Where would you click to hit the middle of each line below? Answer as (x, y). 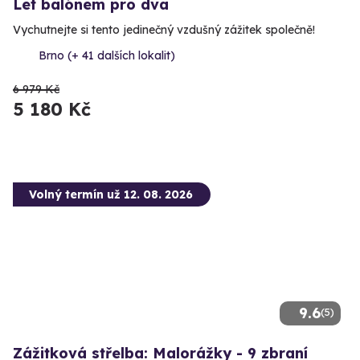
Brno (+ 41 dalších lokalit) (107, 55)
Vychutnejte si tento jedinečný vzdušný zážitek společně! (164, 29)
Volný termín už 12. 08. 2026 (111, 194)
